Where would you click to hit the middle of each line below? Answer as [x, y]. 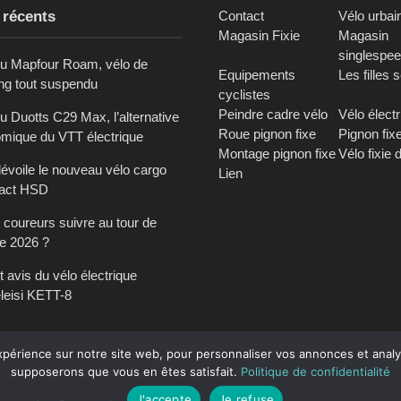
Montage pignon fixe [277, 153]
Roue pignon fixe [267, 133]
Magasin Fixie [259, 35]
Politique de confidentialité [316, 371]
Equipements [257, 74]
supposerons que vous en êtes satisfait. [126, 371]
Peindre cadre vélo [273, 114]
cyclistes [244, 94]
